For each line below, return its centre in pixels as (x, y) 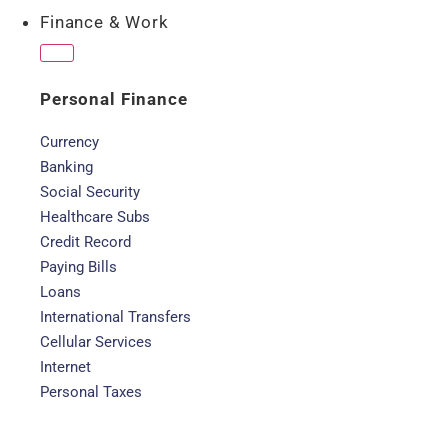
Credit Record (85, 242)
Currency (69, 142)
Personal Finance (114, 99)
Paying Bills (78, 267)
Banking (66, 167)
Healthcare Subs (95, 217)
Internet (65, 367)
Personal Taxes (91, 392)
